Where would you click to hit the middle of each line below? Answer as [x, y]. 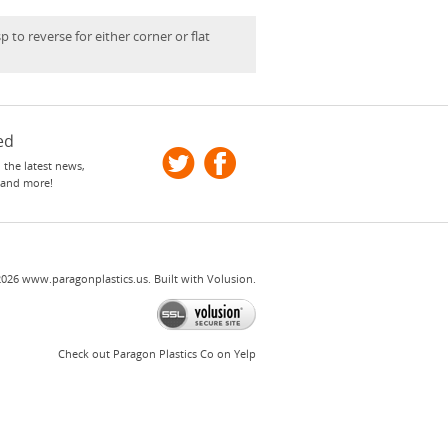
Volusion [230, 278]
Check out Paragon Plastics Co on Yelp [157, 353]
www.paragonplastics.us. [85, 278]
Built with [179, 278]
